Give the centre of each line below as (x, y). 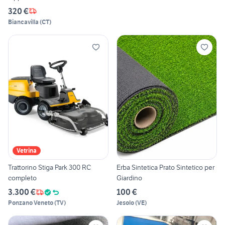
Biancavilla (23, 22)
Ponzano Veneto (31, 203)
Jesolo (125, 203)
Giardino (129, 178)
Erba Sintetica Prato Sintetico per (165, 167)
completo (22, 178)
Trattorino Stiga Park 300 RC (49, 167)
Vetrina (27, 151)
